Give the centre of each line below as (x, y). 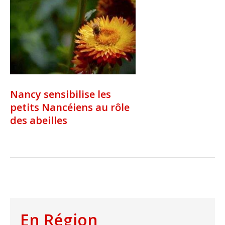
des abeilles (39, 121)
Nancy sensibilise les (61, 94)
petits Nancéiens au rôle (70, 107)
